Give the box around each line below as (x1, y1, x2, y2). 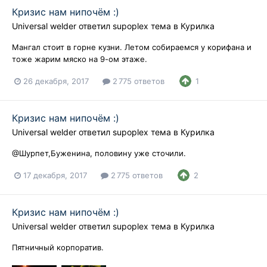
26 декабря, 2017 (23, 76, 89, 86)
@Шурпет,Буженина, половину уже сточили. (12, 148, 186, 159)
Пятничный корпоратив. (12, 243, 104, 253)
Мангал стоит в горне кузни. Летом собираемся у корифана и (12, 42, 252, 52)
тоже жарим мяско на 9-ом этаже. (12, 54, 147, 64)
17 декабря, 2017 (23, 170, 87, 180)
